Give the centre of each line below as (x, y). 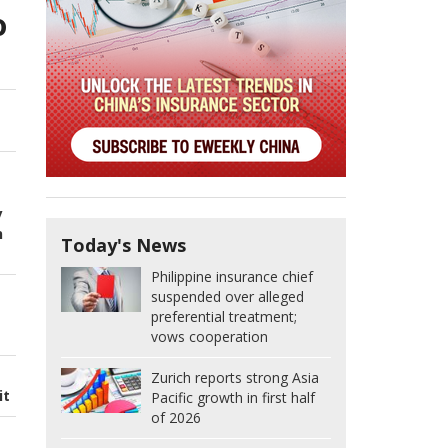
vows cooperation (209, 337)
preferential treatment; (224, 317)
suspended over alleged (227, 297)
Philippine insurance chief (232, 277)
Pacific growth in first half (233, 398)
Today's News (123, 245)
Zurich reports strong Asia (235, 378)
